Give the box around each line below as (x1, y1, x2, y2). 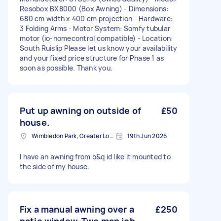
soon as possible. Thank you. (20, 63, 112, 73)
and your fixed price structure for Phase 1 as (20, 53, 164, 63)
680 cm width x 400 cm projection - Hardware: (20, 14, 173, 23)
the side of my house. (20, 162, 90, 171)
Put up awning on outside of (20, 105, 142, 116)
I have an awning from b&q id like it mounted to (20, 152, 171, 161)
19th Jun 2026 (127, 132, 167, 140)
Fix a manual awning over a (20, 203, 134, 215)
